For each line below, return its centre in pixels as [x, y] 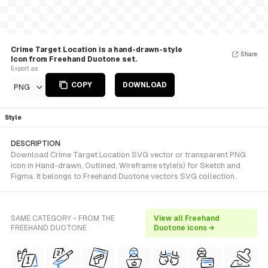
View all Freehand [186, 218]
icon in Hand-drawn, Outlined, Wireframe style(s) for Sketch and [126, 165]
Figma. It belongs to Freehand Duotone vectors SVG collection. [124, 176]
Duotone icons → [184, 228]
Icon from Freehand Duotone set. [74, 59]
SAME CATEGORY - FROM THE [63, 218]
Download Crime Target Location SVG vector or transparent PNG [128, 155]
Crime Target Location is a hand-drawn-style [97, 50]
